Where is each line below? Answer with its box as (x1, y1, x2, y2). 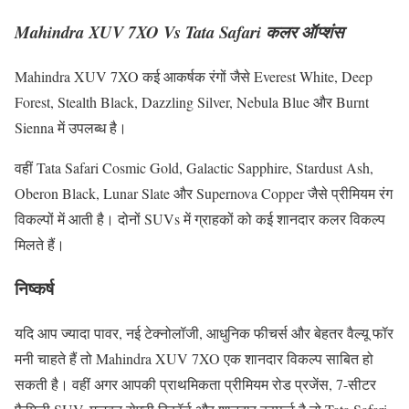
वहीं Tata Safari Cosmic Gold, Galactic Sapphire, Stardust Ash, (15, 157, 373, 177)
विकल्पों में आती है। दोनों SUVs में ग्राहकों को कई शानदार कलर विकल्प (15, 208, 385, 228)
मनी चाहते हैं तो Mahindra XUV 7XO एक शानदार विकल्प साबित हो (15, 349, 373, 369)
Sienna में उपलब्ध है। (15, 117, 127, 137)
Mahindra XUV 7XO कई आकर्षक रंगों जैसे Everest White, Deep (15, 66, 372, 86)
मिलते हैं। (15, 234, 65, 254)
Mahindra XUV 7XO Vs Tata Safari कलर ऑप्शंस (15, 19, 343, 44)
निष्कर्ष (15, 276, 54, 301)
